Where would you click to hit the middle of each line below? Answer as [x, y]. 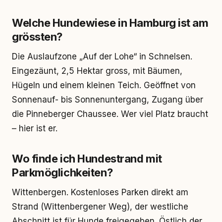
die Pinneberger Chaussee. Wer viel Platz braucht [110, 114]
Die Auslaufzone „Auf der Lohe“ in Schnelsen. [102, 56]
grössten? [37, 37]
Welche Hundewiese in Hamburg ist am [110, 23]
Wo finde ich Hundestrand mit [87, 159]
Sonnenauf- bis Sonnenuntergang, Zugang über [108, 100]
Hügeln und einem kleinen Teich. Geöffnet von [104, 85]
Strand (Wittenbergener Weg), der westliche [100, 207]
